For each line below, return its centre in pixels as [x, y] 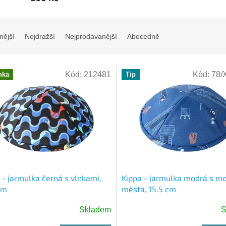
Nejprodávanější [91, 37]
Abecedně [143, 37]
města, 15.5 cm [149, 189]
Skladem [95, 210]
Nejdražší [40, 37]
